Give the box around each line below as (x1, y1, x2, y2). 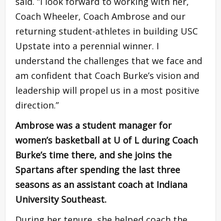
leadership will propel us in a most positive (15, 84, 199, 97)
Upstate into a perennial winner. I (15, 40, 159, 52)
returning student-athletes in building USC (15, 25, 198, 37)
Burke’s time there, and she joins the (15, 149, 172, 161)
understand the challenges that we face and (15, 55, 202, 67)
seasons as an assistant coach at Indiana (15, 179, 187, 191)
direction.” (15, 99, 59, 111)
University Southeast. (15, 193, 107, 206)
